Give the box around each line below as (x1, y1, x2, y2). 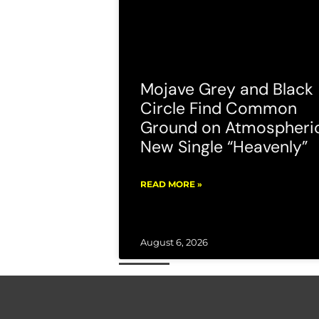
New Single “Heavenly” (140, 135, 308, 157)
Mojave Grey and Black (140, 78, 313, 100)
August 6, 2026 (140, 236, 208, 248)
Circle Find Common (140, 97, 297, 119)
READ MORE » (140, 178, 202, 189)
